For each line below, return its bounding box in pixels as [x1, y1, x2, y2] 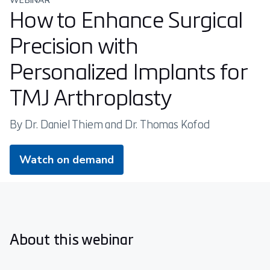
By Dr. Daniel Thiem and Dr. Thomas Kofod [10, 116, 210, 131]
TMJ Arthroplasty [10, 83, 172, 111]
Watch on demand [19, 152, 114, 167]
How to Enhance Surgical [10, 5, 243, 33]
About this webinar [10, 228, 134, 248]
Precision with [10, 31, 138, 59]
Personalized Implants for [10, 57, 247, 85]
